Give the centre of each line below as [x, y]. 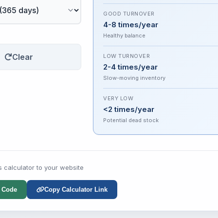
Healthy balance [124, 36]
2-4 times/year [130, 67]
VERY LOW [118, 98]
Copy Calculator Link [76, 190]
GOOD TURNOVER [129, 14]
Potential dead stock [131, 120]
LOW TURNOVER [127, 56]
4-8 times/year [131, 25]
